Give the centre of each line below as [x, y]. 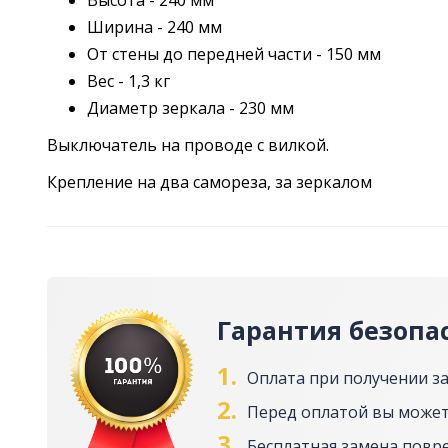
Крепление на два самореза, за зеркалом [209, 182]
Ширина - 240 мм [154, 27]
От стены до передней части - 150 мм [234, 54]
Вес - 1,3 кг [128, 81]
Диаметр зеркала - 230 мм [190, 108]
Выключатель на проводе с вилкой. [188, 145]
